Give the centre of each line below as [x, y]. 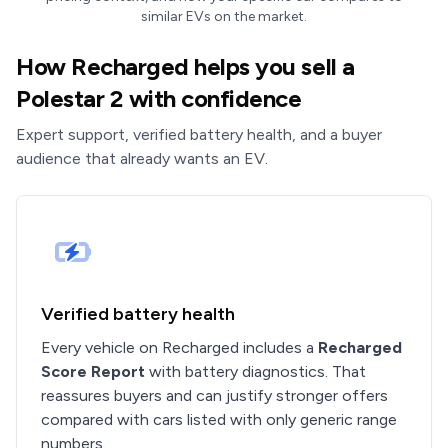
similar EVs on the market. [224, 16]
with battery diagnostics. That [255, 371]
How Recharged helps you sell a [185, 66]
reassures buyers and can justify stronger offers [214, 395]
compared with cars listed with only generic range [219, 419]
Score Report [93, 371]
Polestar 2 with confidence [159, 98]
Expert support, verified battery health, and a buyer [199, 134]
